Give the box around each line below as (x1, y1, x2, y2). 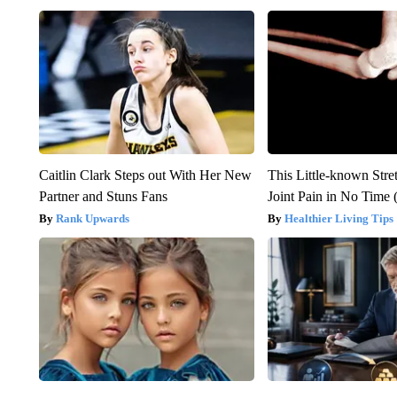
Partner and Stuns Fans (38, 188, 167, 204)
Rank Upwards (55, 211, 129, 225)
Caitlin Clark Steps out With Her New (38, 167, 252, 183)
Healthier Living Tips (284, 211, 394, 225)
